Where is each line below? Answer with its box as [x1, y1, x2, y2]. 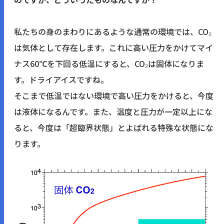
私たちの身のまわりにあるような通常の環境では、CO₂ [14, 25, 211, 37]
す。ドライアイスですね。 [14, 73, 108, 85]
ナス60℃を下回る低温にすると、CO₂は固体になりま [14, 57, 204, 69]
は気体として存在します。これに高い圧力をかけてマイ [14, 41, 213, 53]
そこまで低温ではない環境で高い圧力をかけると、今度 [14, 89, 213, 101]
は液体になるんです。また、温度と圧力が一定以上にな [14, 105, 212, 117]
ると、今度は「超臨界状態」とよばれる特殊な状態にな [14, 121, 213, 133]
